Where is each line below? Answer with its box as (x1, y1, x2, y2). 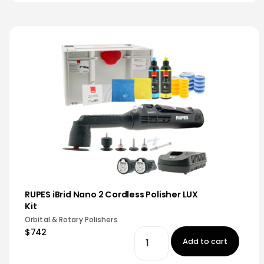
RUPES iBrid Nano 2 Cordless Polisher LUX (25, 189, 198, 200)
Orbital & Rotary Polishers (25, 214, 118, 225)
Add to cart (183, 236, 228, 246)
